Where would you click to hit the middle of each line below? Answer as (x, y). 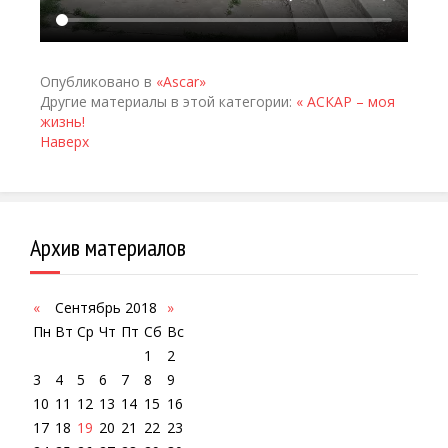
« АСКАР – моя (345, 101)
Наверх (64, 141)
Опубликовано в (96, 81)
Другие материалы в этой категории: (166, 101)
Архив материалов (108, 247)
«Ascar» (181, 81)
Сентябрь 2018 (106, 307)
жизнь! (62, 121)
